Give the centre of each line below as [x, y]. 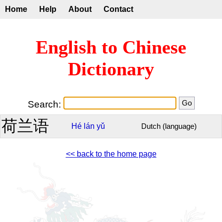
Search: [45, 104]
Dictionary [111, 69]
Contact [118, 9]
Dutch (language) [169, 126]
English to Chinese [111, 47]
